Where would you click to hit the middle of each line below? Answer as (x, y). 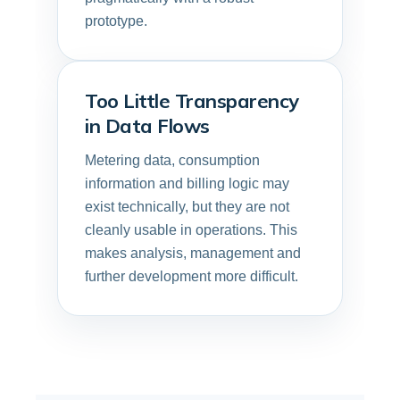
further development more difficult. (192, 276)
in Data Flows (147, 125)
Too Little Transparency (192, 100)
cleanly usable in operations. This (191, 229)
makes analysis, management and (193, 253)
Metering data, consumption (172, 160)
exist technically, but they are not (187, 206)
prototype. (116, 21)
